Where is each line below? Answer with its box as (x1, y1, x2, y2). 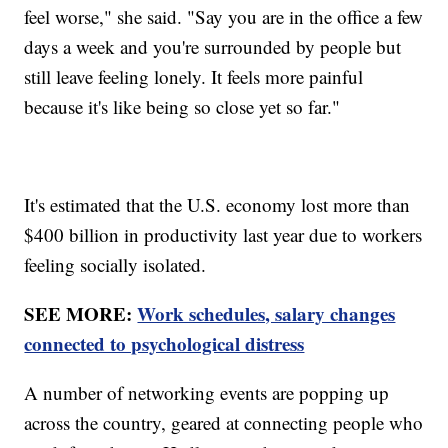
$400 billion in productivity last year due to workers (24, 221, 423, 247)
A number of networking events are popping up (24, 379, 390, 405)
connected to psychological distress (24, 329, 305, 357)
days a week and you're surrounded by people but (24, 33, 402, 59)
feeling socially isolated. (24, 251, 207, 277)
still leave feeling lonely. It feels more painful (24, 63, 364, 89)
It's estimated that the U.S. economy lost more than (24, 191, 411, 217)
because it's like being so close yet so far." (24, 93, 347, 119)
